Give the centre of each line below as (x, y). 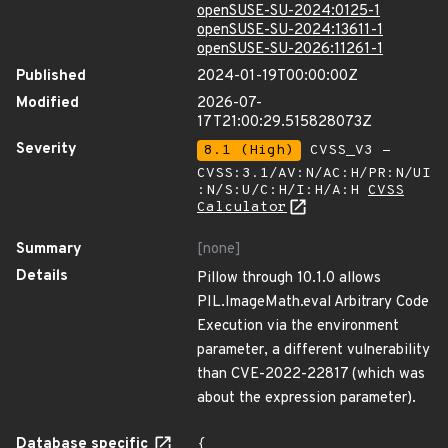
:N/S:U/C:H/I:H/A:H (282, 190)
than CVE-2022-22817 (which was (311, 374)
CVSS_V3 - (346, 150)
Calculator (242, 207)
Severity (46, 149)
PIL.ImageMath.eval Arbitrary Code (313, 302)
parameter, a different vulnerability (313, 350)
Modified (47, 103)
